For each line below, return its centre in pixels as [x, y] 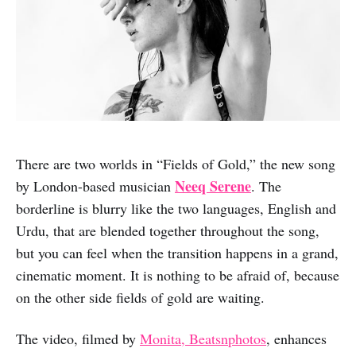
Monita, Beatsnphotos [203, 339]
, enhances [296, 339]
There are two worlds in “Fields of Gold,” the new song [176, 164]
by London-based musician [95, 186]
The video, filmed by [78, 339]
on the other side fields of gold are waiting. [140, 298]
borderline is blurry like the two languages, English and [176, 209]
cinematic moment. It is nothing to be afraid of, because [178, 275]
